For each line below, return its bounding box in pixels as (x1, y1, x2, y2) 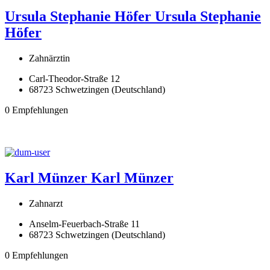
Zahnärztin (29, 52, 70, 63)
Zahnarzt (29, 198, 63, 209)
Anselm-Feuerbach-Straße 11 (29, 218, 140, 229)
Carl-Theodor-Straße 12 (29, 73, 120, 84)
